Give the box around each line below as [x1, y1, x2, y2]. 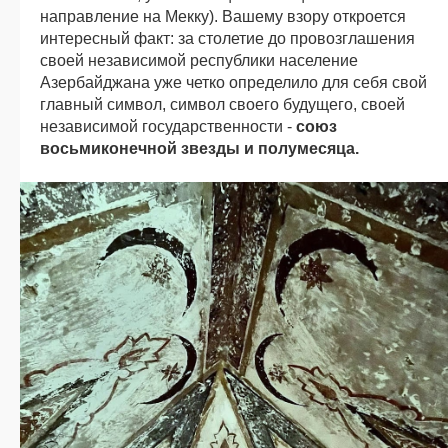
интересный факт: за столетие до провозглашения [40, 30, 415, 48]
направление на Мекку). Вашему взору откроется [40, 8, 406, 26]
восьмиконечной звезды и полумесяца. [40, 140, 359, 158]
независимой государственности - [40, 118, 296, 136]
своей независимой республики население [40, 52, 358, 70]
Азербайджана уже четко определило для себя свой [40, 74, 427, 92]
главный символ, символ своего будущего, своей [40, 96, 405, 114]
